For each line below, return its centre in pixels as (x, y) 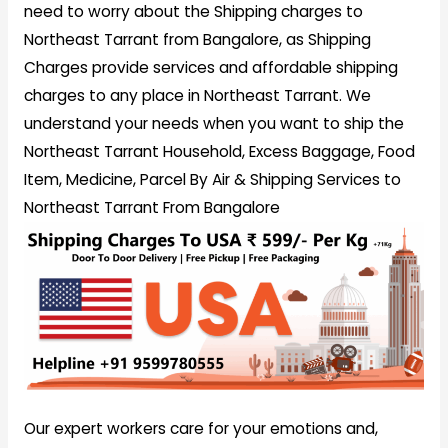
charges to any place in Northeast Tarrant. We (197, 95)
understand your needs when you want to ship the (213, 123)
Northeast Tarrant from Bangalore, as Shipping (197, 39)
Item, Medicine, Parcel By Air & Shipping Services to (212, 179)
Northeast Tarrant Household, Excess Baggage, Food (219, 151)
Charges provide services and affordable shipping (210, 67)
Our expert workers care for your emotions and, (200, 428)
